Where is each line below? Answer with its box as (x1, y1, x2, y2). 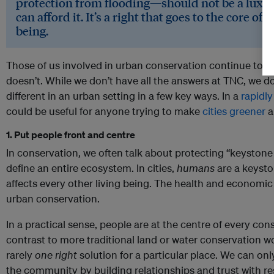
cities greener (202, 105, 265, 118)
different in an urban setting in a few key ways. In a (6, 89, 241, 103)
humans (177, 161, 217, 175)
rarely (6, 248, 35, 262)
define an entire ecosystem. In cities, (6, 161, 177, 175)
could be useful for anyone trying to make (6, 105, 202, 118)
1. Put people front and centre (6, 128, 135, 141)
